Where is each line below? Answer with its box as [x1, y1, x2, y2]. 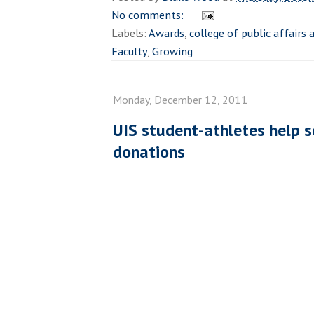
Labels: [111, 25, 149, 41]
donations [113, 140, 185, 163]
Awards [149, 25, 184, 41]
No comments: [111, 6, 186, 22]
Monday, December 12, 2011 [113, 92, 247, 107]
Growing [152, 43, 193, 59]
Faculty [111, 43, 147, 59]
